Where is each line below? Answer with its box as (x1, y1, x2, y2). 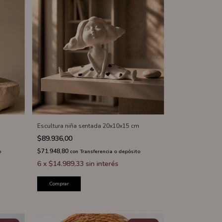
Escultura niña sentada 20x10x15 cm (37, 122, 139, 130)
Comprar (49, 180, 69, 188)
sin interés (85, 159, 118, 169)
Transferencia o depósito (79, 148, 140, 156)
